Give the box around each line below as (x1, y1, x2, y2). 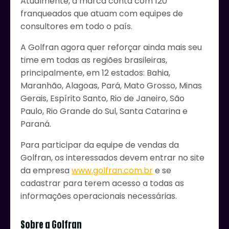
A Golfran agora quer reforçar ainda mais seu (20, 41, 202, 54)
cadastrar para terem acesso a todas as (20, 177, 184, 190)
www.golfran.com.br (72, 165, 153, 177)
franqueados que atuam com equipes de (20, 8, 183, 20)
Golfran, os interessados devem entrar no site (20, 152, 204, 164)
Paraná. (20, 118, 51, 130)
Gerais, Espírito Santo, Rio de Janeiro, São (20, 93, 185, 105)
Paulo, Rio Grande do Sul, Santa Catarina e (20, 105, 188, 118)
